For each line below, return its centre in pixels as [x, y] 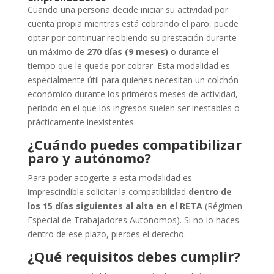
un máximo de [57, 52]
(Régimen [222, 206]
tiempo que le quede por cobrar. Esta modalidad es [128, 66]
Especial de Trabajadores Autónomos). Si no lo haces [133, 220]
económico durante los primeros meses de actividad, [132, 94]
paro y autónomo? [89, 158]
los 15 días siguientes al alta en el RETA [115, 206]
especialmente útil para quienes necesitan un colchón [133, 80]
